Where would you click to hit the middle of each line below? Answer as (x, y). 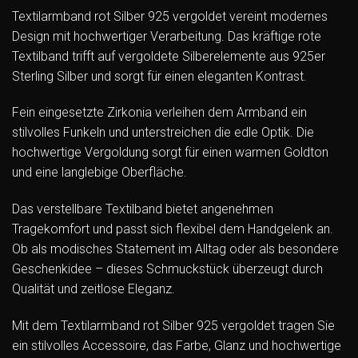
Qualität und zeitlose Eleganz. (93, 289)
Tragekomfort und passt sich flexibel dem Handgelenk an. (173, 229)
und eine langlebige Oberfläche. (99, 173)
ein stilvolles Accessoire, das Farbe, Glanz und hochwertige (177, 346)
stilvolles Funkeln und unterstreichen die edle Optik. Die (163, 133)
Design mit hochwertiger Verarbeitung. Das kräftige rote (167, 36)
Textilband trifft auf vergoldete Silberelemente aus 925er (169, 56)
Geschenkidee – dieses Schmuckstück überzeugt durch (167, 269)
